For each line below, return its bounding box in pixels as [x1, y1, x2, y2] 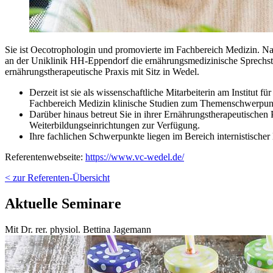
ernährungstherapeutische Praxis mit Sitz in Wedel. [5, 66, 199, 77]
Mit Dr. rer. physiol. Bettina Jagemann [5, 224, 151, 235]
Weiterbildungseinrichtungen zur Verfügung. [29, 120, 200, 131]
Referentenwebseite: [5, 152, 85, 163]
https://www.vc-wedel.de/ [85, 152, 184, 163]
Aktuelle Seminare [5, 196, 121, 212]
